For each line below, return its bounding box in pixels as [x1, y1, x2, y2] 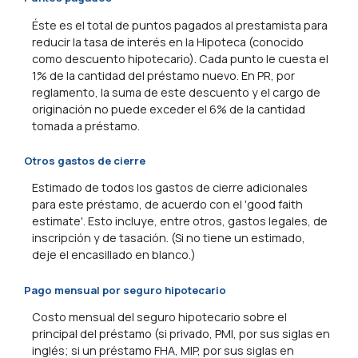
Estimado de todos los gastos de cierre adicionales [32, 180, 308, 196]
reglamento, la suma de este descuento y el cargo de [32, 84, 320, 100]
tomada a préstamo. [32, 117, 140, 133]
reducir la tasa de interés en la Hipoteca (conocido [32, 34, 304, 50]
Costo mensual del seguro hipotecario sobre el [32, 309, 287, 325]
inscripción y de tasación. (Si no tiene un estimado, [32, 230, 305, 246]
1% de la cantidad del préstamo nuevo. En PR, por [32, 67, 295, 83]
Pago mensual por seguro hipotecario [24, 282, 226, 297]
